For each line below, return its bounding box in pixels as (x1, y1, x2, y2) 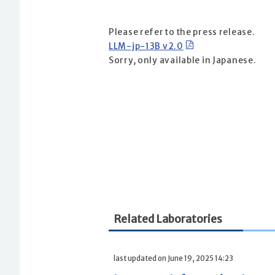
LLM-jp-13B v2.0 (109, 41, 184, 52)
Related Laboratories (114, 212, 222, 227)
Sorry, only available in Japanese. (109, 55, 257, 66)
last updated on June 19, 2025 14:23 (114, 254, 233, 263)
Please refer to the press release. (109, 27, 255, 38)
